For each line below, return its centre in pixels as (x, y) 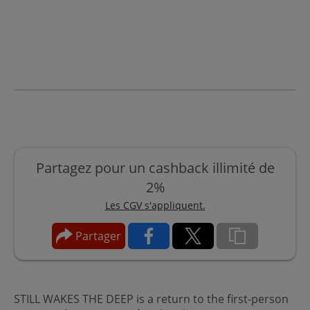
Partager (97, 236)
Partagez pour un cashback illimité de (155, 167)
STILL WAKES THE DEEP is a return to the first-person (151, 299)
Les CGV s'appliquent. (155, 205)
